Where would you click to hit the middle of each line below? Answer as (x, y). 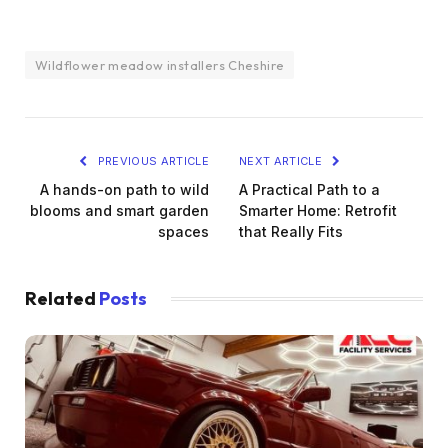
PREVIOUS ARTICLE (151, 160)
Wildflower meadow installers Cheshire (160, 64)
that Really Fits (291, 231)
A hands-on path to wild (124, 189)
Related (62, 298)
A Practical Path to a (309, 189)
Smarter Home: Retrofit (318, 210)
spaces (183, 231)
